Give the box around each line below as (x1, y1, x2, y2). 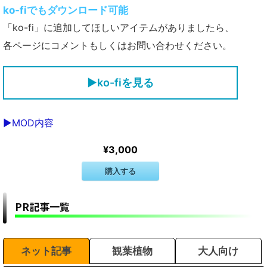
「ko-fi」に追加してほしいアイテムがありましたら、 (3, 21, 234, 33)
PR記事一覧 (15, 198, 70, 214)
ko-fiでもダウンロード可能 (3, 4, 128, 16)
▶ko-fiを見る (87, 76, 154, 89)
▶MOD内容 (3, 116, 54, 129)
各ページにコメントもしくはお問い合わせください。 (3, 39, 232, 51)
